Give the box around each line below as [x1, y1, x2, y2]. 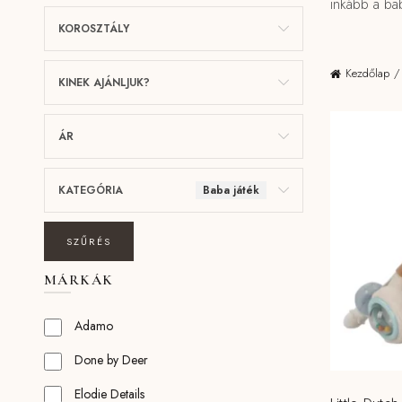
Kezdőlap [345, 65, 389, 82]
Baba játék [202, 182, 259, 198]
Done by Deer [74, 350, 148, 369]
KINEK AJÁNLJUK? [57, 74, 150, 91]
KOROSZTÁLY [57, 21, 129, 37]
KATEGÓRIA [57, 182, 123, 198]
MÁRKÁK [43, 271, 114, 289]
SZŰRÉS [66, 234, 111, 249]
